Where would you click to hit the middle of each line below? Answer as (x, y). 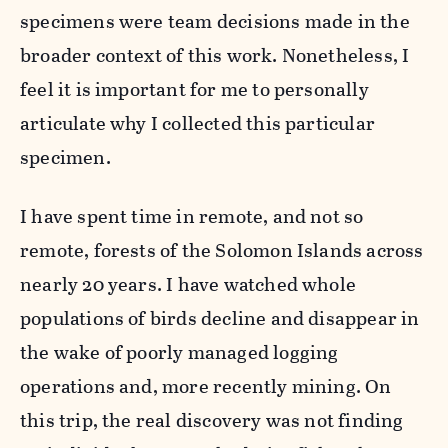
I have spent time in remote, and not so (192, 216)
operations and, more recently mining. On (206, 386)
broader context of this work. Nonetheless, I (215, 55)
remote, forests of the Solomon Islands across (222, 250)
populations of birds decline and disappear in (220, 318)
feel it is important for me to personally (194, 89)
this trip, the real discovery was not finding (212, 420)
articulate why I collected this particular (197, 123)
